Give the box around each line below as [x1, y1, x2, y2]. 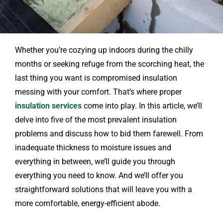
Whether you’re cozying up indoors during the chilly [14, 45, 193, 55]
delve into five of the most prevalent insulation [14, 114, 177, 124]
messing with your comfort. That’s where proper [14, 87, 182, 97]
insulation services [14, 101, 82, 111]
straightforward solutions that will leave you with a [14, 184, 192, 194]
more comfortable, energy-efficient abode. [14, 198, 160, 208]
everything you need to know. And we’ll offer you [14, 170, 183, 180]
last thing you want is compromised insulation [14, 73, 177, 83]
